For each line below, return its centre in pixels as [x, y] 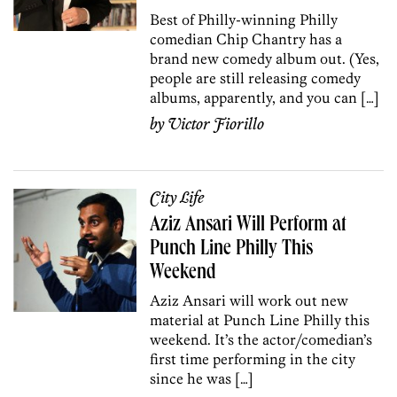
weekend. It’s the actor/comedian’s [261, 339]
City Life [177, 198]
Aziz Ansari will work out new [249, 300]
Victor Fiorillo [216, 125]
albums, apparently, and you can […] [265, 97]
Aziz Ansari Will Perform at [249, 226]
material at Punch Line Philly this [260, 319]
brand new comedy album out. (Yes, [265, 58]
